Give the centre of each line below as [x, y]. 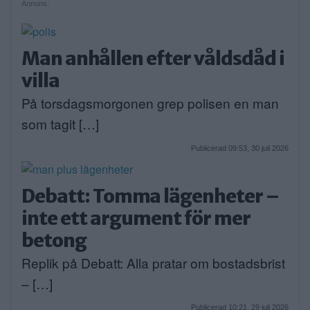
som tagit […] [60, 124]
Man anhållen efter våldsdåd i [153, 58]
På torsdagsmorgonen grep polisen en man [150, 103]
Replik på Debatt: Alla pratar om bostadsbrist [153, 262]
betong [54, 240]
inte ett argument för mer [136, 218]
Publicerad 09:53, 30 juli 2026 [240, 148]
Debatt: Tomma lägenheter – [150, 195]
